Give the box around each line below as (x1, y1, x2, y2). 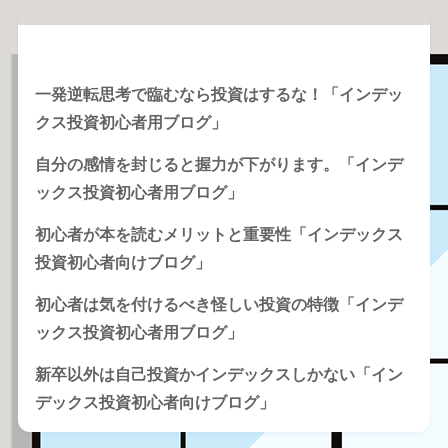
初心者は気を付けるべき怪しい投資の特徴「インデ (34, 295, 403, 313)
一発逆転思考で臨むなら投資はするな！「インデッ (34, 85, 403, 103)
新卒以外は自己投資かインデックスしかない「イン (34, 365, 403, 383)
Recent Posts (35, 34, 159, 56)
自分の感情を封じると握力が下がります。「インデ (34, 155, 403, 173)
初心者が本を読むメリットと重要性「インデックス (34, 225, 403, 243)
